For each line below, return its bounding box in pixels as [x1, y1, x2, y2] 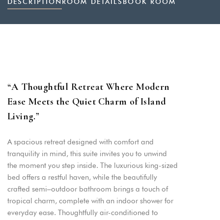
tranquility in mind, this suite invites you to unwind [7, 149, 167, 158]
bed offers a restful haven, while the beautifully [7, 173, 157, 182]
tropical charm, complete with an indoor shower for [7, 196, 173, 205]
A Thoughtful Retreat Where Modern [11, 81, 170, 93]
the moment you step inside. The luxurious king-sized [7, 161, 178, 170]
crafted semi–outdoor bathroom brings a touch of [7, 185, 168, 193]
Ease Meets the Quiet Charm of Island [7, 96, 166, 108]
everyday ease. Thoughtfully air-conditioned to [7, 208, 158, 217]
